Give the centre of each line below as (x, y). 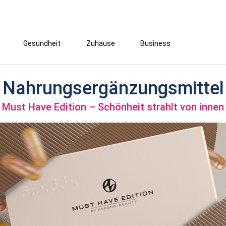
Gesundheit (42, 43)
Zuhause (100, 43)
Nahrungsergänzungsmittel (113, 88)
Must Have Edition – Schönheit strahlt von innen (113, 107)
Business (155, 43)
